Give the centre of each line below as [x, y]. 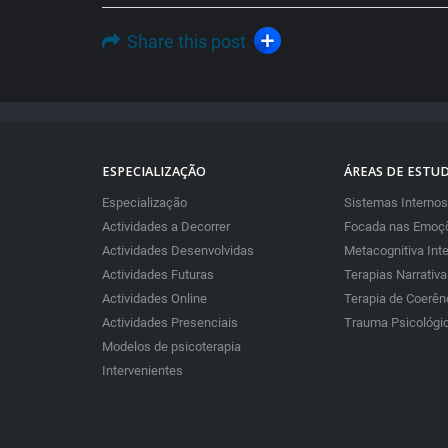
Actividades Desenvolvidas [178, 251]
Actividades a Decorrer [166, 227]
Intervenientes [142, 371]
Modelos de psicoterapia [171, 347]
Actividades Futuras [158, 275]
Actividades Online [154, 299]
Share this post [188, 41]
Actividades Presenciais [170, 323]
